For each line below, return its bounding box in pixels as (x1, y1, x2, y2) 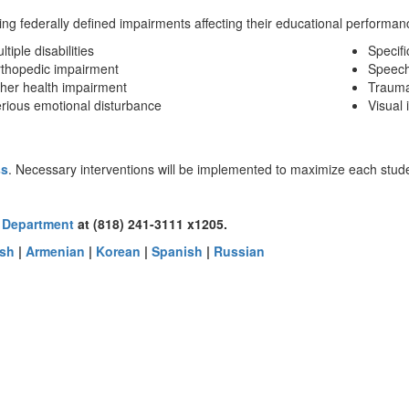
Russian (214, 242, 265, 260)
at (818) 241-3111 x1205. (74, 215, 227, 233)
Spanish (152, 242, 203, 260)
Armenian (26, 242, 85, 260)
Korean (96, 242, 141, 260)
